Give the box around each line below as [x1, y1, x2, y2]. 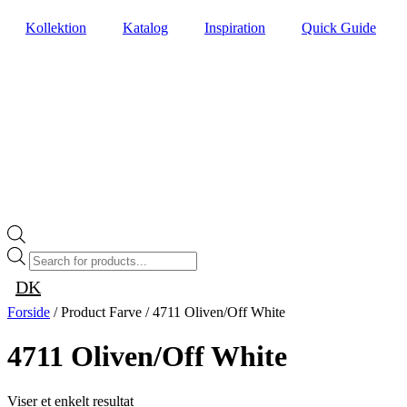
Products [28, 245, 78, 262]
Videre [6, 6, 45, 22]
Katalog [123, 20, 168, 35]
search [28, 262, 65, 278]
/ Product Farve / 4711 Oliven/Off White [50, 303, 285, 320]
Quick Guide [302, 20, 376, 35]
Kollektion [25, 20, 86, 35]
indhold [6, 39, 50, 55]
